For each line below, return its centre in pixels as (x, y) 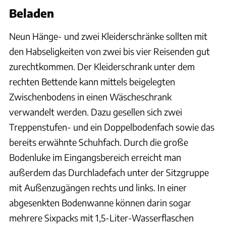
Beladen (32, 13)
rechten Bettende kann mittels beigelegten (92, 81)
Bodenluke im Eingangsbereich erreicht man (95, 157)
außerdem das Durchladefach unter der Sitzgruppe (109, 172)
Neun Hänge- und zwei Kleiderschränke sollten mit (108, 36)
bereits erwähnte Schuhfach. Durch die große (99, 142)
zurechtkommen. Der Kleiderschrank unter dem (102, 66)
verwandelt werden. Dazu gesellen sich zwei (96, 111)
